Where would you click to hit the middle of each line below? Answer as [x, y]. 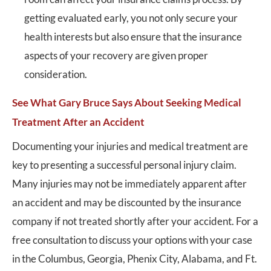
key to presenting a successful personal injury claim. [124, 165]
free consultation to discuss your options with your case [132, 240]
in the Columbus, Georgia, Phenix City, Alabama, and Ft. [135, 259]
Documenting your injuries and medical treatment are [130, 146]
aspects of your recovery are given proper [116, 55]
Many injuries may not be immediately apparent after [129, 184]
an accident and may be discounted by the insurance [127, 202]
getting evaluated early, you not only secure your [131, 18]
